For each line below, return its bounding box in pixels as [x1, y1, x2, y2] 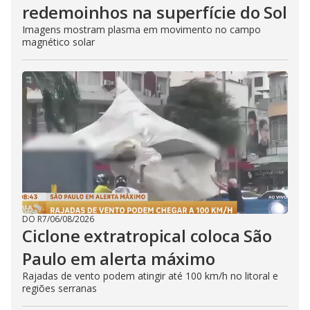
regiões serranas [22, 282, 97, 295]
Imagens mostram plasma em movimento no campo [22, 23, 261, 36]
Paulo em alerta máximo [22, 247, 215, 270]
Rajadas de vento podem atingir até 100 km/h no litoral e [22, 269, 278, 282]
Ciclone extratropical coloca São [22, 224, 272, 247]
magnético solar [22, 35, 95, 48]
